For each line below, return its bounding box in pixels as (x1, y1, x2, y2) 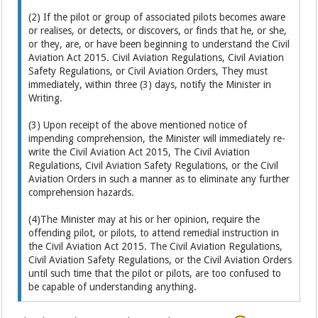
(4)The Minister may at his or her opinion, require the (28, 214, 261, 226)
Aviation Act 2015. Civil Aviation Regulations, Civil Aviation (28, 52, 285, 64)
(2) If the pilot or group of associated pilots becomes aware (28, 11, 286, 23)
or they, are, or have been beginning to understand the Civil (28, 38, 290, 50)
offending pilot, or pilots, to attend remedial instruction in (28, 227, 280, 239)
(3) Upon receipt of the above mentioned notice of (28, 119, 248, 131)
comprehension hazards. (28, 187, 135, 199)
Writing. (28, 92, 63, 104)
